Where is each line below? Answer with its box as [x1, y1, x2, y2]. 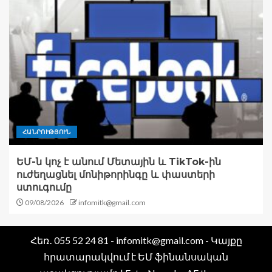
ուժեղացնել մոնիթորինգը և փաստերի [16, 169, 215, 181]
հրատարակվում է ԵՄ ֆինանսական [44, 251, 228, 263]
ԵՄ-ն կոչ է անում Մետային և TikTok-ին [16, 156, 221, 168]
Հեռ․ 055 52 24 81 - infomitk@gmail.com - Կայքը [30, 234, 242, 246]
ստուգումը [16, 182, 72, 194]
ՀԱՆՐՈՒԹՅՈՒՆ [22, 128, 71, 136]
